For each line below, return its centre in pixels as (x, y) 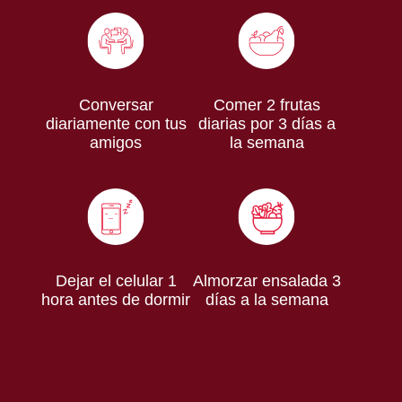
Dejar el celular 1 (116, 281)
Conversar (116, 105)
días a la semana (267, 300)
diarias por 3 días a (267, 124)
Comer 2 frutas (267, 105)
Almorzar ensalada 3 (267, 281)
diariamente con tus (116, 124)
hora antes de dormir (116, 300)
